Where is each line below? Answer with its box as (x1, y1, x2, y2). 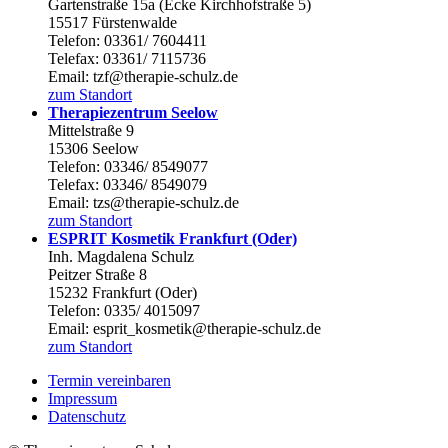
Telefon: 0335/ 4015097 (48, 301, 200, 319)
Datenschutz (48, 407, 126, 425)
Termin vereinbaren (48, 371, 171, 389)
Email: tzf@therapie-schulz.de (48, 67, 238, 85)
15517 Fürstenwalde (48, 13, 177, 31)
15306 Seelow (48, 139, 139, 157)
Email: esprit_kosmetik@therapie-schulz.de (48, 319, 321, 337)
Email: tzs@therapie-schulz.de (48, 193, 239, 211)
